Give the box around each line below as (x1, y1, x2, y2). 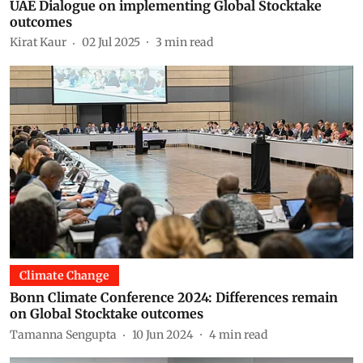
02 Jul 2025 (82, 35, 140, 49)
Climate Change (19, 268, 109, 283)
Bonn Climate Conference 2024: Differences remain (10, 289, 338, 305)
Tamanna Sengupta (10, 327, 117, 342)
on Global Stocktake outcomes (10, 305, 203, 322)
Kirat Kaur (10, 35, 66, 49)
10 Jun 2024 (132, 327, 194, 342)
